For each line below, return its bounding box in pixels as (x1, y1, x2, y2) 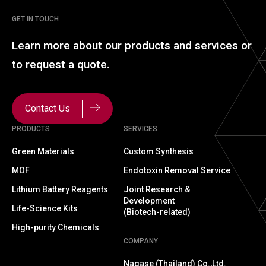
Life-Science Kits (12, 204, 78, 213)
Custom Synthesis (123, 147, 194, 156)
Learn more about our (12, 39, 125, 52)
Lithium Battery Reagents (12, 185, 108, 194)
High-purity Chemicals (12, 223, 99, 232)
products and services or (125, 39, 252, 52)
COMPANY (123, 237, 158, 245)
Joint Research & (123, 185, 190, 194)
